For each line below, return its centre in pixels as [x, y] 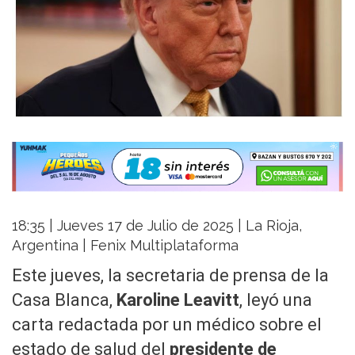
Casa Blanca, [64, 300]
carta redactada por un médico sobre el [167, 325]
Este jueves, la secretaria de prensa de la [170, 276]
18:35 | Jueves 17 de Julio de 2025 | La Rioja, [157, 226]
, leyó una [276, 300]
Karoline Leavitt [178, 300]
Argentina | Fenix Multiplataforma [125, 246]
